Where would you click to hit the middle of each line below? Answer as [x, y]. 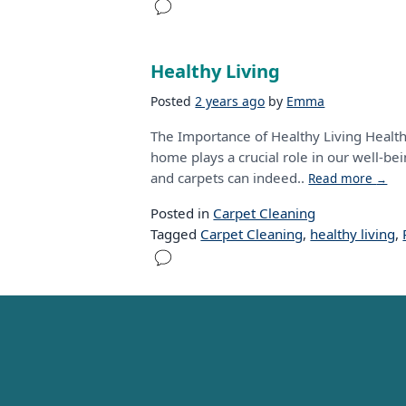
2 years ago [230, 101]
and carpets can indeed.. [230, 178]
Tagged [176, 234]
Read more [343, 179]
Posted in [182, 213]
